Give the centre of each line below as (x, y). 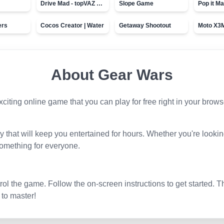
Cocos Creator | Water (72, 25)
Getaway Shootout (145, 25)
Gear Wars (135, 75)
